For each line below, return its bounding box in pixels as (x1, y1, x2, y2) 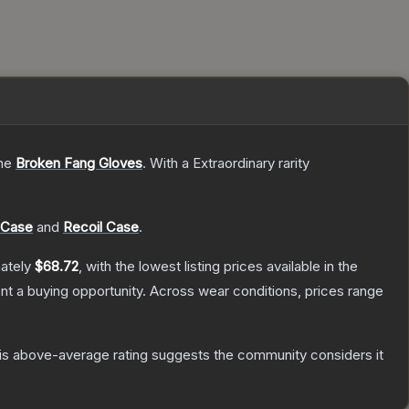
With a (146, 154, 193, 173)
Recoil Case (63, 218, 139, 236)
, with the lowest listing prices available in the (79, 257, 358, 276)
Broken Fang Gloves (16, 154, 142, 173)
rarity (275, 154, 309, 173)
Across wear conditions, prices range (150, 282, 383, 300)
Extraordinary (193, 154, 275, 173)
